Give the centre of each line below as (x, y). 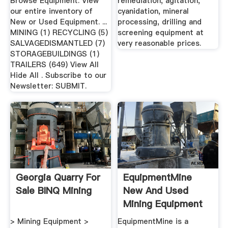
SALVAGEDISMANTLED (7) (57, 44)
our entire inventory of (51, 11)
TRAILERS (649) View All (54, 65)
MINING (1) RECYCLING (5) (59, 33)
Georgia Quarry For (58, 177)
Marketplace (151, 217)
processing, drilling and (160, 22)
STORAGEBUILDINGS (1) (54, 54)
